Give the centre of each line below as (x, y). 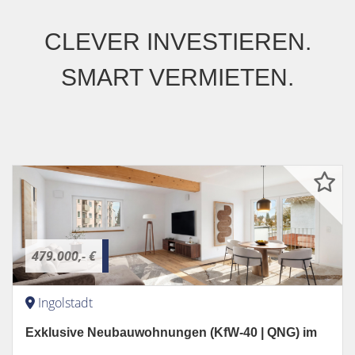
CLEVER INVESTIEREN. (177, 41)
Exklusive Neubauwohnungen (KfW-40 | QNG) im (171, 332)
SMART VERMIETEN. (177, 77)
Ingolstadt (65, 302)
